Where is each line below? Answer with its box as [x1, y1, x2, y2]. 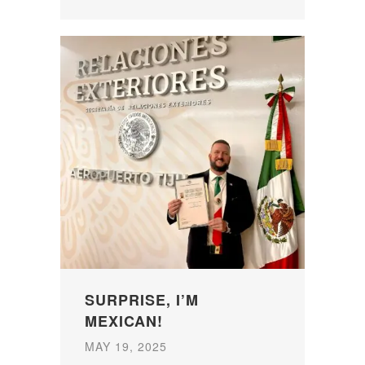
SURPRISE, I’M [85, 288, 199, 310]
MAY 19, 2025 [85, 337, 167, 354]
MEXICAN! [85, 310, 163, 332]
